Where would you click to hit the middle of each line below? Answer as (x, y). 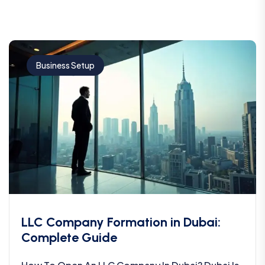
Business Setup (65, 65)
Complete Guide (69, 237)
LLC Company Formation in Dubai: (121, 222)
